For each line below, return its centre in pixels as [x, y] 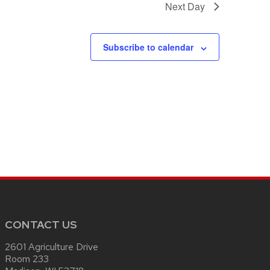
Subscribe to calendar [148, 47]
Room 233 [27, 259]
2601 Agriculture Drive [52, 247]
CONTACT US [41, 225]
